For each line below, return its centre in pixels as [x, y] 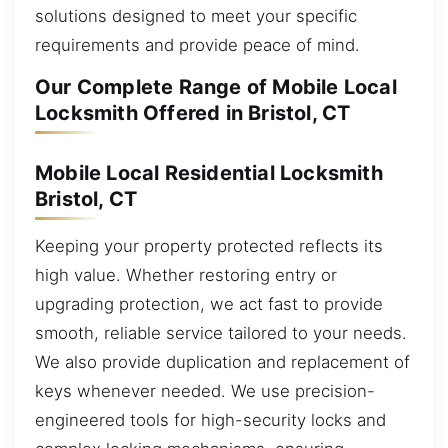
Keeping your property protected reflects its [209, 246]
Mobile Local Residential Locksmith [209, 172]
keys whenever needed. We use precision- [205, 391]
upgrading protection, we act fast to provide [209, 304]
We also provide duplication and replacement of [222, 362]
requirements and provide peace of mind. [197, 44]
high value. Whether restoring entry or [186, 275]
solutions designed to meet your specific [196, 15]
